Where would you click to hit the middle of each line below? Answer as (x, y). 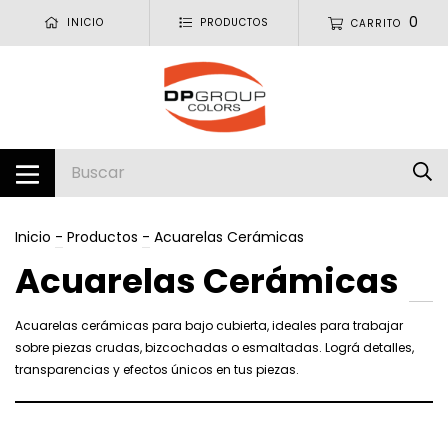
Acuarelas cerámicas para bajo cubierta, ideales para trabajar (209, 325)
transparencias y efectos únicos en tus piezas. (157, 369)
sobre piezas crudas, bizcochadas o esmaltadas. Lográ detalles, (214, 347)
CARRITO (376, 23)
